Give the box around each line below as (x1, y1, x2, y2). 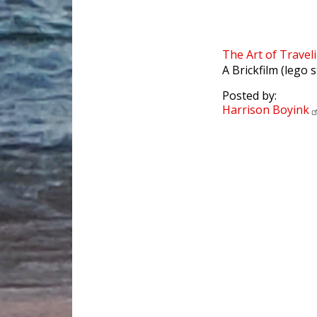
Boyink (272, 102, 309, 118)
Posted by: (222, 88, 277, 104)
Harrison (222, 102, 272, 118)
